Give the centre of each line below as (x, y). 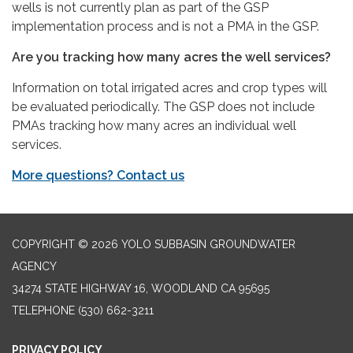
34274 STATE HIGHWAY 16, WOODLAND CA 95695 (141, 288)
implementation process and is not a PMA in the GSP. (165, 26)
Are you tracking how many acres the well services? (171, 57)
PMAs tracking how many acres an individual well (154, 125)
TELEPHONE (43, 310)
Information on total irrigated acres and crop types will (169, 87)
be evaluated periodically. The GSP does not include (163, 106)
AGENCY (34, 266)
